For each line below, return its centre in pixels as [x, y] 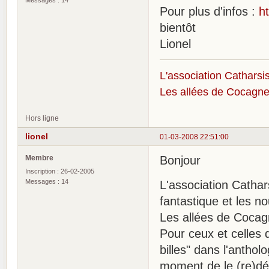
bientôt [178, 27]
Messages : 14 [47, 182]
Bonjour [180, 161]
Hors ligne [42, 118]
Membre [39, 158]
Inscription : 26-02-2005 [60, 171]
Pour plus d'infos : [209, 11]
